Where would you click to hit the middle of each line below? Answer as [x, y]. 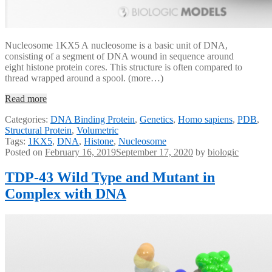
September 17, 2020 [155, 152]
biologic [223, 152]
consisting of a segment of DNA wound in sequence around [119, 56]
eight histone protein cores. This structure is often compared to [124, 67]
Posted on [25, 152]
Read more [26, 98]
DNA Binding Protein [93, 119]
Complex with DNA [66, 194]
